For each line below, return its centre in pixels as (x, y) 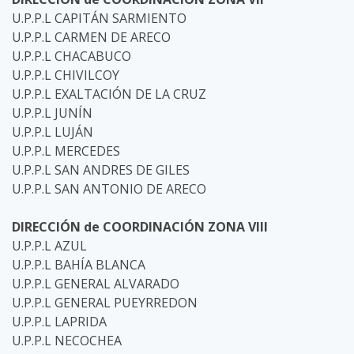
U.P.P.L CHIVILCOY (66, 75)
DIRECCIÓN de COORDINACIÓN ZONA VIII (140, 227)
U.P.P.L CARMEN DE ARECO (91, 37)
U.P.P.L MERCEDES (66, 151)
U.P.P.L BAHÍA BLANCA (79, 265)
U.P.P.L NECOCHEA (67, 341)
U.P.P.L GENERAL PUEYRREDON (105, 303)
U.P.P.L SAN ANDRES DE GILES (101, 170)
